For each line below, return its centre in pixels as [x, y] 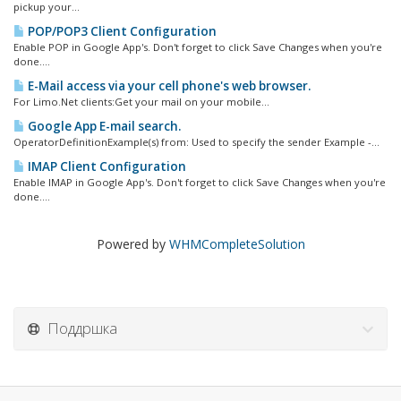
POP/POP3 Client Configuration [121, 31]
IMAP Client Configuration [106, 166]
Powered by [132, 244]
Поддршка [79, 328]
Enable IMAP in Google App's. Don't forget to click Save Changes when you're [200, 182]
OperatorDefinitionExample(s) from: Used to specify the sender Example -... [196, 142]
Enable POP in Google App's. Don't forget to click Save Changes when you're [198, 47]
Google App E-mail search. [103, 126]
